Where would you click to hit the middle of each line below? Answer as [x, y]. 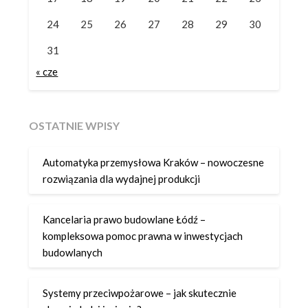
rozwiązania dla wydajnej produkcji [122, 178]
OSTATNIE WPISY [75, 126]
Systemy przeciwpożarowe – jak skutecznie [140, 293]
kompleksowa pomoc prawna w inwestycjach [143, 235]
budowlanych [73, 252]
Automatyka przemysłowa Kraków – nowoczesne [154, 162]
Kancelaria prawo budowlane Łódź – [124, 219]
